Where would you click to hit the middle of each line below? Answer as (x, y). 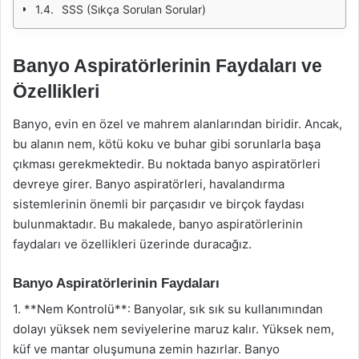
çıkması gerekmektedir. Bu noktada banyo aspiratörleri (167, 163)
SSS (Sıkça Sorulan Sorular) (134, 9)
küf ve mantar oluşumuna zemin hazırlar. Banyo (146, 349)
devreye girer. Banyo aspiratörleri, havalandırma (149, 184)
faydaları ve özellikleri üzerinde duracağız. (132, 244)
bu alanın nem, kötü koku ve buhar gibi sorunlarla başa (167, 143)
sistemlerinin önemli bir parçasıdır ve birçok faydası (159, 204)
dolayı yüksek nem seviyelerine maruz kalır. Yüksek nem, (173, 329)
